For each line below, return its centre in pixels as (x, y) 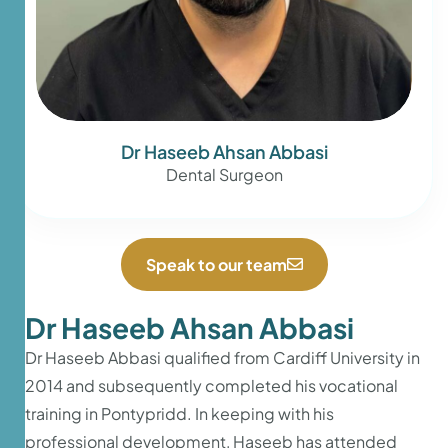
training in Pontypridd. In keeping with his (179, 413)
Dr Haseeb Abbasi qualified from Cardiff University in (222, 357)
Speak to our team (216, 264)
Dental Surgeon (224, 174)
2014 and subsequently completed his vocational (211, 385)
